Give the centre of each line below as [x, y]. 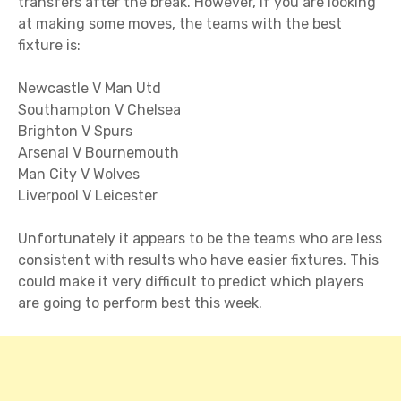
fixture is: [49, 46]
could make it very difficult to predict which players [191, 282]
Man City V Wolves [79, 175]
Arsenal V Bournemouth [98, 153]
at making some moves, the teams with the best [180, 24]
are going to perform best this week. [140, 303]
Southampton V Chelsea [99, 110]
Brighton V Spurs [75, 132]
